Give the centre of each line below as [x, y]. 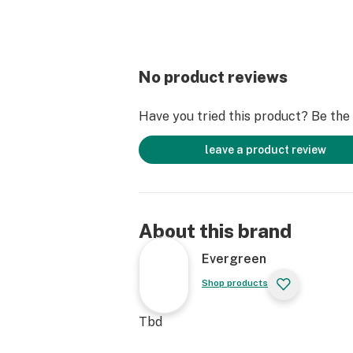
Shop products [235, 283]
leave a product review [266, 150]
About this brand [215, 231]
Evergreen [234, 259]
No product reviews [213, 77]
